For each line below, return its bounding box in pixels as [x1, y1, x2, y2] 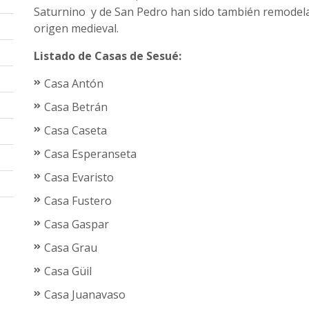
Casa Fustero [44, 193, 112, 208]
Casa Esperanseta [44, 146, 137, 161]
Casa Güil [44, 263, 92, 279]
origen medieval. [34, 21, 121, 36]
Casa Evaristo [44, 170, 114, 185]
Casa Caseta [44, 123, 107, 138]
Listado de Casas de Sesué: [34, 48, 181, 63]
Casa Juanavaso [44, 287, 126, 302]
